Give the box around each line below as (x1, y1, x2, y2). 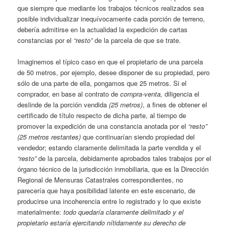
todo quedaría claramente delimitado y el (63, 207, 184, 217)
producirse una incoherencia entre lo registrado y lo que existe (17, 196, 201, 207)
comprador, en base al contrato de (17, 89, 121, 99)
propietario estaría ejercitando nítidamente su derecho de (17, 218, 186, 228)
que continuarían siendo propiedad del (81, 132, 195, 142)
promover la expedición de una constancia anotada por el (17, 121, 189, 131)
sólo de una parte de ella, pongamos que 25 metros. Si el (17, 78, 187, 88)
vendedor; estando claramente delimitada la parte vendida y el (17, 143, 201, 153)
